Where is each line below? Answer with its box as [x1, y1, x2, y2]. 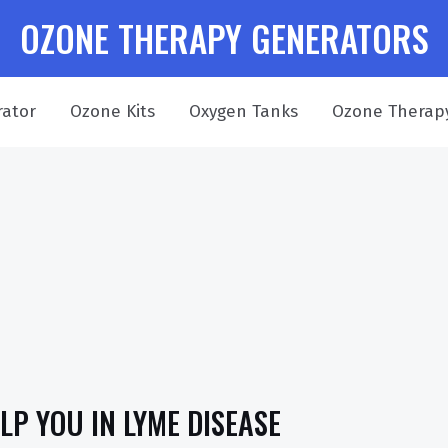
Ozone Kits [69, 101, 155, 122]
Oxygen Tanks [188, 101, 298, 122]
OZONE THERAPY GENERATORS [19, 12, 429, 64]
